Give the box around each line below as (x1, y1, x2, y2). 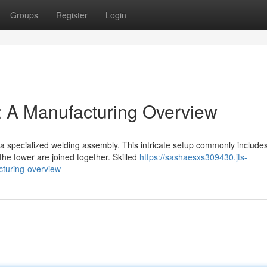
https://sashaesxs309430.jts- (139, 151, 247, 163)
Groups (10, 9, 38, 21)
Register (56, 9, 88, 21)
